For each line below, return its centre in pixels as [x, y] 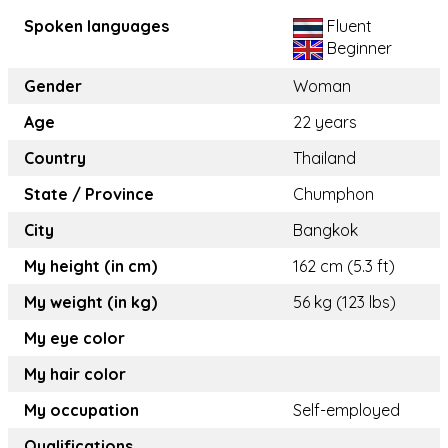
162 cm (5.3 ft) [344, 266]
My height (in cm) [90, 266]
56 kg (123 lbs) [344, 302]
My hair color [75, 374]
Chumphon [333, 194]
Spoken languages [96, 26]
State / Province [89, 194]
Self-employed [346, 410]
